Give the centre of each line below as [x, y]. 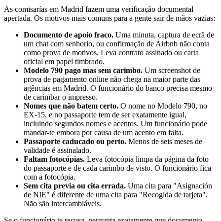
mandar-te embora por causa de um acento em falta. [104, 132]
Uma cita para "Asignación [169, 185]
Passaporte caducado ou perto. [75, 141]
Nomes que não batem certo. [71, 106]
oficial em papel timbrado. [64, 61]
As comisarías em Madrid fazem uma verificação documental [99, 9]
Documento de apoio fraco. [69, 35]
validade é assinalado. [57, 150]
